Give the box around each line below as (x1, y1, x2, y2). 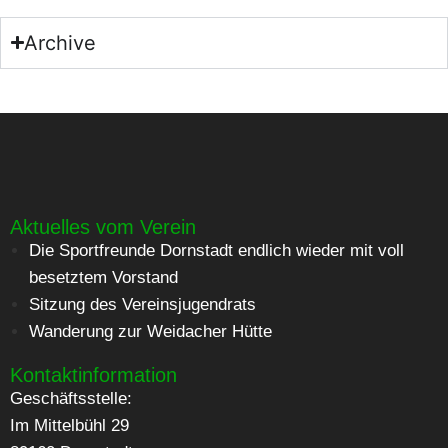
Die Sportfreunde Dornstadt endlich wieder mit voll (29, 240, 405, 260)
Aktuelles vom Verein (10, 215, 196, 238)
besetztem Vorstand (29, 267, 179, 287)
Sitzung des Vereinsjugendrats (29, 294, 257, 314)
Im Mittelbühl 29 (10, 415, 129, 435)
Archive (24, 30, 97, 55)
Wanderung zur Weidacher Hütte (29, 321, 273, 341)
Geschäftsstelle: (10, 388, 132, 408)
